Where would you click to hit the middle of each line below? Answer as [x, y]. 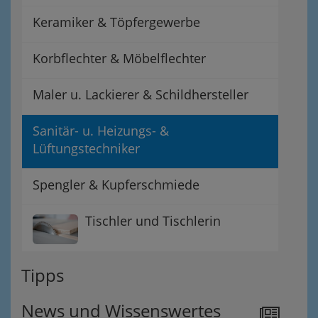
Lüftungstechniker [86, 148]
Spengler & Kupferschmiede [116, 185]
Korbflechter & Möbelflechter [119, 58]
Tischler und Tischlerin [153, 221]
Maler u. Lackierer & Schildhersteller [141, 94]
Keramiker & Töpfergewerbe [116, 22]
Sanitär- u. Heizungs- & [101, 131]
